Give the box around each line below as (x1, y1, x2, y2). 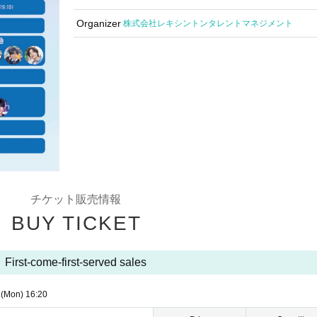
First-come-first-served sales (4, 256, 146, 268)
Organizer (76, 18, 121, 29)
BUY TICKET (11, 212, 142, 234)
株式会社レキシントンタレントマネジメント (123, 18, 293, 28)
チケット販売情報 (30, 193, 121, 205)
